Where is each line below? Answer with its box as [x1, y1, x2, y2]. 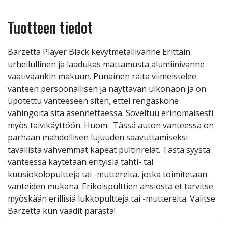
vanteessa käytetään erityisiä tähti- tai [8, 156, 153, 167]
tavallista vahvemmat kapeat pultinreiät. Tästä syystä [8, 144, 210, 155]
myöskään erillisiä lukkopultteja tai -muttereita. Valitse [8, 193, 215, 204]
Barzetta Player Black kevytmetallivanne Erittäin [8, 46, 190, 58]
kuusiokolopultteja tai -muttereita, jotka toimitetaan [8, 168, 207, 180]
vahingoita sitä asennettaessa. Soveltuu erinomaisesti [8, 107, 213, 119]
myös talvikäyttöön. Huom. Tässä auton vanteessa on [8, 120, 214, 131]
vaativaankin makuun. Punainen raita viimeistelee [8, 71, 196, 82]
